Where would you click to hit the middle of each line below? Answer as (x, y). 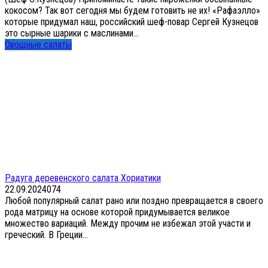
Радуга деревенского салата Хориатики (83, 178)
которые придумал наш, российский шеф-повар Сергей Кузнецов (132, 22)
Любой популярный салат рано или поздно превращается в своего (134, 200)
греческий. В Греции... (46, 234)
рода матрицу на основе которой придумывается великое (117, 212)
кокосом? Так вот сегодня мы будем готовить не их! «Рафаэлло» (133, 10)
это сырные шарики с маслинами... (72, 33)
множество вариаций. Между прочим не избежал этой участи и (128, 223)
